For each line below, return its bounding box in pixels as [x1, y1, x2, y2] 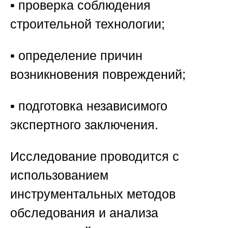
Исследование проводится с [10, 149, 179, 163]
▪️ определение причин [10, 48, 142, 63]
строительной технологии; [10, 16, 165, 31]
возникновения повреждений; [10, 67, 186, 81]
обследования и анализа [10, 205, 158, 220]
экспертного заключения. [10, 117, 158, 132]
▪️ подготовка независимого [10, 98, 167, 113]
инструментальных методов [10, 186, 176, 201]
